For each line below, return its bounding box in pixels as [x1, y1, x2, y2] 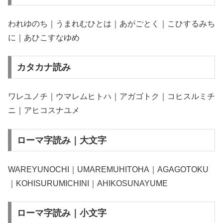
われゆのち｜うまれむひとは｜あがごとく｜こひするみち [8, 19, 215, 28]
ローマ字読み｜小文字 [16, 208, 107, 219]
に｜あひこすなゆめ [8, 33, 80, 42]
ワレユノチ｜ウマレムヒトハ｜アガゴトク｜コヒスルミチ [8, 92, 215, 101]
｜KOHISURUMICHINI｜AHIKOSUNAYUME [8, 179, 168, 188]
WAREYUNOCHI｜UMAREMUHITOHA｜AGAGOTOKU [8, 165, 209, 174]
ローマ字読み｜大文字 [16, 135, 107, 145]
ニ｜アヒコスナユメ [8, 106, 80, 115]
